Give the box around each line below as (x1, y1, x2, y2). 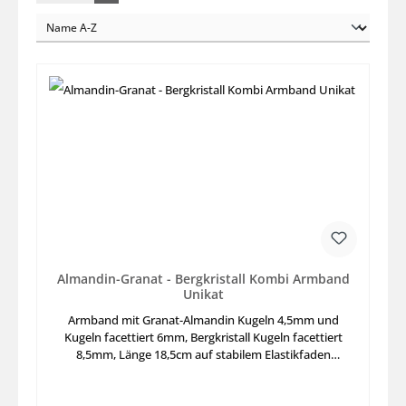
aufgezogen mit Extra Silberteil (121, 363, 285, 381)
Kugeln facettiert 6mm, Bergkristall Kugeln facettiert (63, 329, 343, 346)
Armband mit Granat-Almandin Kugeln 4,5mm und (67, 312, 339, 329)
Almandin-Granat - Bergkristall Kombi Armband (56, 269, 350, 287)
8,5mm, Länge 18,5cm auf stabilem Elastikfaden (75, 346, 331, 363)
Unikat (182, 285, 224, 303)
